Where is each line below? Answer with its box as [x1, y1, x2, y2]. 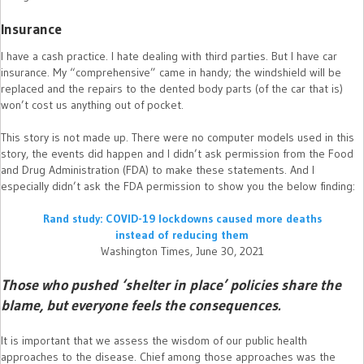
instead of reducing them [115, 227, 249, 243]
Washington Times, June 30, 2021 [100, 244, 264, 259]
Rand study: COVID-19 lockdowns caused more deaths [42, 211, 322, 227]
